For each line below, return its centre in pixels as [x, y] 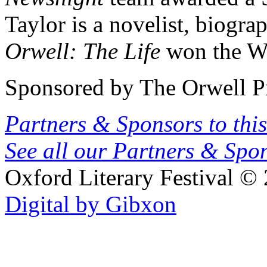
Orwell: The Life [83, 51]
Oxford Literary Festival [119, 177]
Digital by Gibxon [91, 204]
